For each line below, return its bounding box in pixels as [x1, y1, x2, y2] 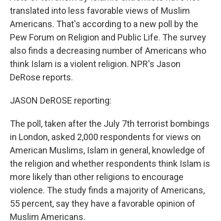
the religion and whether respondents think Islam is [10, 158, 210, 169]
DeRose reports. [10, 72, 73, 82]
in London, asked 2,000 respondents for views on [10, 132, 201, 142]
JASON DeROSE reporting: [10, 95, 111, 106]
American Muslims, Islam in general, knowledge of [10, 145, 205, 155]
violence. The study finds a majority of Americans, [10, 185, 205, 195]
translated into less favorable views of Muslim [10, 5, 190, 16]
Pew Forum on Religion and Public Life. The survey [10, 32, 206, 42]
